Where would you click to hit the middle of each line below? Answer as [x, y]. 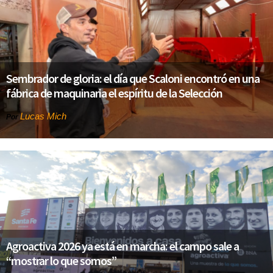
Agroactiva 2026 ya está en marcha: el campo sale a [122, 246]
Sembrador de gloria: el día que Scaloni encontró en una [133, 78]
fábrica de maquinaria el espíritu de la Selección [114, 93]
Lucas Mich [43, 116]
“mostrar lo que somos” [61, 261]
